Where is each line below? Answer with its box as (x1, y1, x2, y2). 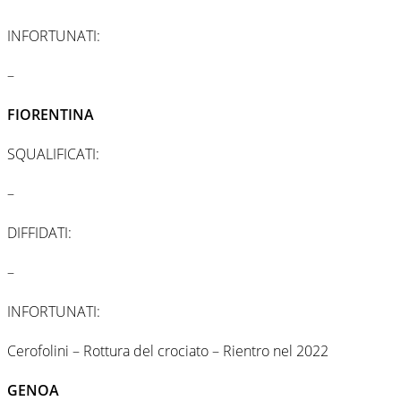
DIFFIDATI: (7, 222, 72, 243)
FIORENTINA (7, 104, 94, 124)
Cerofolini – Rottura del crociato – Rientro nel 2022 (7, 340, 328, 361)
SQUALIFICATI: (7, 143, 99, 164)
